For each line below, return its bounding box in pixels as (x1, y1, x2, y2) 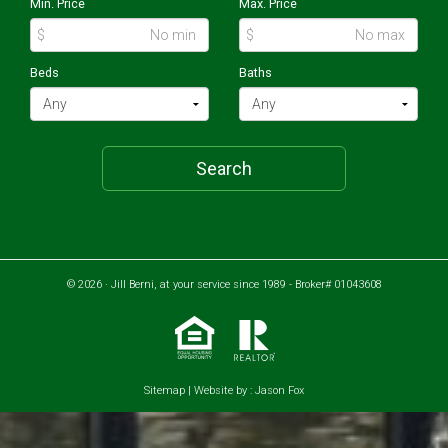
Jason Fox (255, 383, 304, 397)
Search (196, 158, 252, 180)
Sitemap (144, 383, 185, 397)
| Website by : (185, 383, 255, 397)
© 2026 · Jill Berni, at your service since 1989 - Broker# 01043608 (66, 278, 382, 292)
